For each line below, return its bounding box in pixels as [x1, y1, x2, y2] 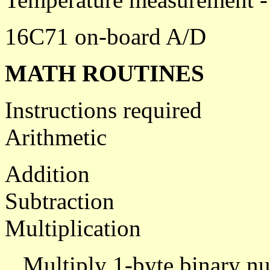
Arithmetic [5, 124, 107, 150]
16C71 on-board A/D [5, 24, 206, 49]
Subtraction [5, 188, 115, 214]
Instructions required [5, 97, 202, 123]
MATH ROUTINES [5, 60, 204, 86]
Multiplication [5, 215, 141, 241]
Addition [5, 161, 90, 187]
